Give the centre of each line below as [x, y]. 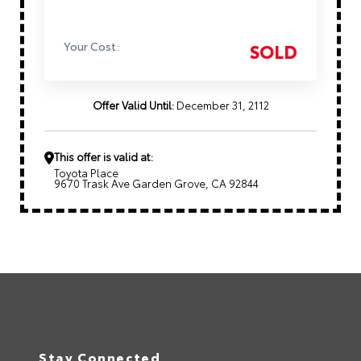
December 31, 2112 [221, 105]
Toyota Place [86, 172]
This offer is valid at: [104, 157]
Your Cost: [91, 46]
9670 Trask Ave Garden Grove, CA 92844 [156, 183]
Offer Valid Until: [133, 105]
